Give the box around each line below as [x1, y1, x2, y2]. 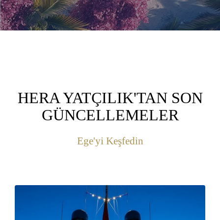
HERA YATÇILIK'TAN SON [17, 88, 203, 107]
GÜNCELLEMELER [41, 106, 179, 124]
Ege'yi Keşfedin [77, 135, 143, 147]
